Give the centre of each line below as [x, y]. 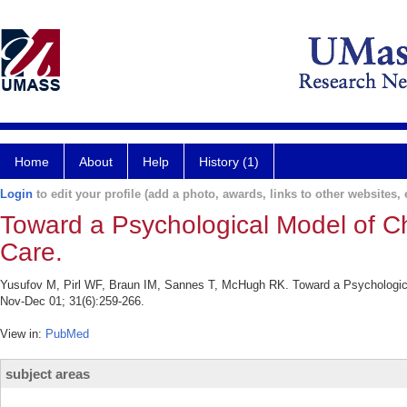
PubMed [67, 334]
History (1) [229, 162]
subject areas [48, 374]
